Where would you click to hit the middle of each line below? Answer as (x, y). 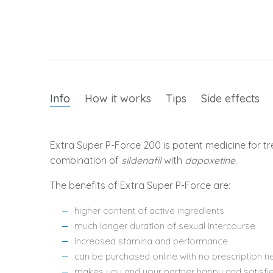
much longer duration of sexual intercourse (165, 226)
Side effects (230, 98)
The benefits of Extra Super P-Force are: (140, 185)
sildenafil (143, 160)
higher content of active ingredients (149, 211)
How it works (118, 98)
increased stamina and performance (151, 241)
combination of (86, 160)
